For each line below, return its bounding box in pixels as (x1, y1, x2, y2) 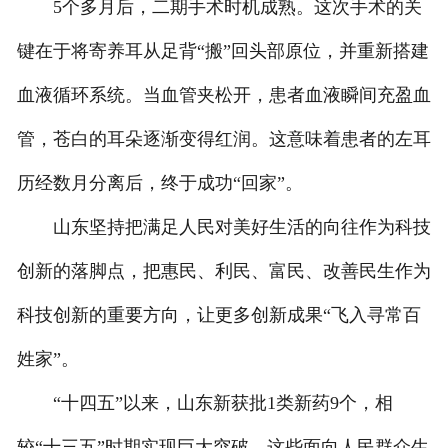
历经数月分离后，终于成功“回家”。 (16, 173, 303, 194)
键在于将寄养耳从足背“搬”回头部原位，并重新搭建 (16, 41, 429, 62)
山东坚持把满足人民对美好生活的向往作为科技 (16, 217, 431, 238)
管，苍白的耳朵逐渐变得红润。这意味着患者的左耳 (16, 129, 431, 150)
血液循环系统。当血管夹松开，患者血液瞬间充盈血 (16, 85, 431, 106)
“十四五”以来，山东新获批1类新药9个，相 (16, 393, 393, 414)
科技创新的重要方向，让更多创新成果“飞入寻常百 (16, 305, 421, 326)
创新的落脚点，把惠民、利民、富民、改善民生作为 (16, 261, 431, 282)
